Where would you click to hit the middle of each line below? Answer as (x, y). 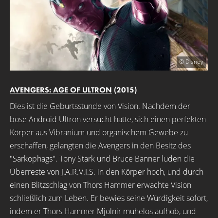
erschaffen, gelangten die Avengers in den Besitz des (100, 145)
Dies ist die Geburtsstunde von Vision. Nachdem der (100, 106)
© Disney (191, 62)
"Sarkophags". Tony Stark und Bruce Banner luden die (102, 159)
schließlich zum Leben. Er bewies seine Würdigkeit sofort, (109, 198)
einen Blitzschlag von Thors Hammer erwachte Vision (100, 185)
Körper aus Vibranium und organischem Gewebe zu (99, 132)
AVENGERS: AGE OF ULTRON (61, 90)
